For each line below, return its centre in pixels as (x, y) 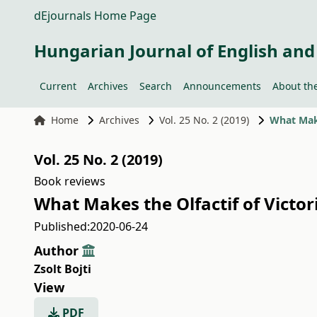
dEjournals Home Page (95, 16)
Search (156, 86)
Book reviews (70, 181)
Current (58, 86)
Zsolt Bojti (63, 269)
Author (58, 250)
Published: (62, 226)
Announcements (222, 86)
